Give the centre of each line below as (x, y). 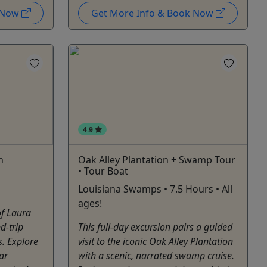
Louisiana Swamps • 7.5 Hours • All (155, 189)
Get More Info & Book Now (153, 13)
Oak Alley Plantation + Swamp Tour (157, 160)
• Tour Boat (103, 171)
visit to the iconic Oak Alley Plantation (156, 242)
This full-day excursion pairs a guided (155, 227)
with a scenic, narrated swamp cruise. (156, 256)
